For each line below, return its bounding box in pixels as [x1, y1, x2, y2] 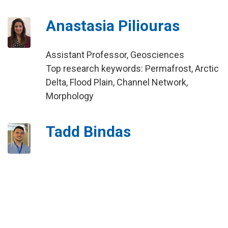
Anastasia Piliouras [45, 17, 180, 35]
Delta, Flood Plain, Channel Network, [45, 77, 188, 88]
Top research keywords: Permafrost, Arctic [45, 63, 219, 74]
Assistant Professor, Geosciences [45, 49, 184, 60]
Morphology [45, 91, 94, 101]
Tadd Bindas [45, 123, 131, 140]
